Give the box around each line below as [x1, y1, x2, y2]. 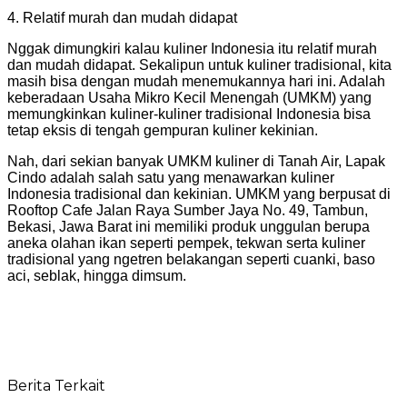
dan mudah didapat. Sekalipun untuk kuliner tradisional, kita [7, 56, 392, 73]
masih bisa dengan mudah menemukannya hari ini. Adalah [7, 73, 385, 89]
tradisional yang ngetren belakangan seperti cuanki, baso [7, 251, 375, 267]
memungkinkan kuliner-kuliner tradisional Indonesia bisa [7, 105, 371, 122]
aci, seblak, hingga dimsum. [7, 267, 186, 283]
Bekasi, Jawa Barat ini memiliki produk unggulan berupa [7, 218, 370, 234]
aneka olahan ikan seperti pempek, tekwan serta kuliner [7, 234, 365, 251]
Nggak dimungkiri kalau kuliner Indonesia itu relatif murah [7, 40, 377, 56]
